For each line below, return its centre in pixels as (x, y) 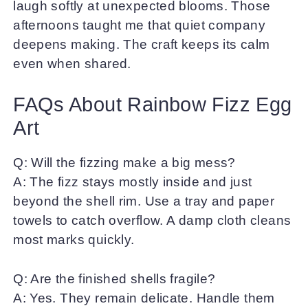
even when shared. (72, 63)
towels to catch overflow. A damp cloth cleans (152, 221)
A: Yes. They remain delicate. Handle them (144, 298)
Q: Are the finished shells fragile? (114, 278)
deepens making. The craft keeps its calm (142, 44)
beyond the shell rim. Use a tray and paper (144, 201)
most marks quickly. (74, 240)
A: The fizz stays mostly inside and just (133, 182)
